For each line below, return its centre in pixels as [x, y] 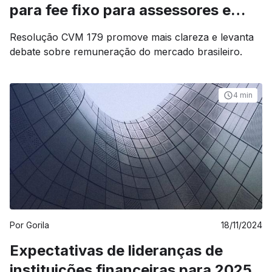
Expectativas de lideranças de [116, 250]
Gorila [38, 225]
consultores [52, 29]
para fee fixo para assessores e [41, 10]
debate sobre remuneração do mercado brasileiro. [126, 52]
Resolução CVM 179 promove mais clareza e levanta [132, 37]
